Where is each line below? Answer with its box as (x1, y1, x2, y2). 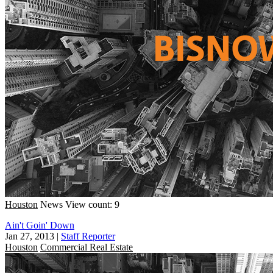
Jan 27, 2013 (5, 230, 54, 241)
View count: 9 (65, 199, 119, 210)
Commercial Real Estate (40, 241, 133, 252)
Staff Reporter (61, 230, 115, 241)
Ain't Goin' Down (5, 219, 74, 230)
